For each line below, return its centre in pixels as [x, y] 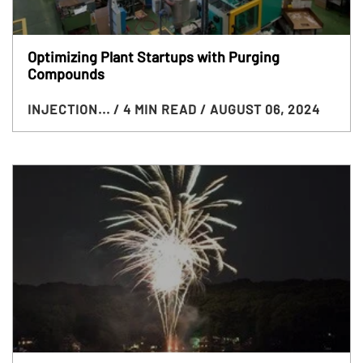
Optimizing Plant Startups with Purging [153, 57]
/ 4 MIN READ [156, 109]
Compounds [66, 74]
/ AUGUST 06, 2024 [260, 109]
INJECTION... [70, 109]
